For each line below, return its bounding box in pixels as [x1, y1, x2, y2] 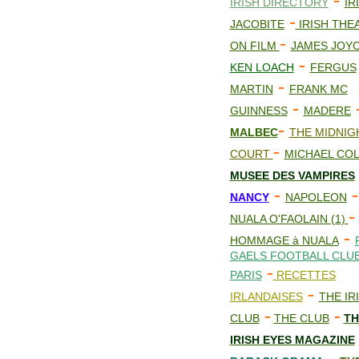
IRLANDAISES [229, 290, 303, 303]
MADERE [303, 104, 351, 117]
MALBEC [229, 126, 278, 139]
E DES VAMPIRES [261, 169, 355, 182]
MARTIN [229, 83, 273, 95]
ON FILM [229, 39, 280, 52]
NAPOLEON [284, 191, 347, 204]
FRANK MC [288, 83, 348, 95]
